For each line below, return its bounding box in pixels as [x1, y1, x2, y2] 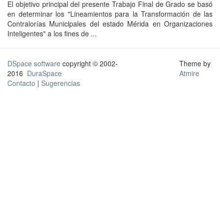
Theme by [179, 58, 213, 68]
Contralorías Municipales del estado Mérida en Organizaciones [7, 19, 213, 28]
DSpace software [7, 58, 60, 68]
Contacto [7, 78, 35, 88]
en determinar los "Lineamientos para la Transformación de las [7, 9, 213, 19]
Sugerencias [41, 78, 80, 88]
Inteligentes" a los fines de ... [7, 28, 97, 38]
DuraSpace [27, 68, 62, 78]
